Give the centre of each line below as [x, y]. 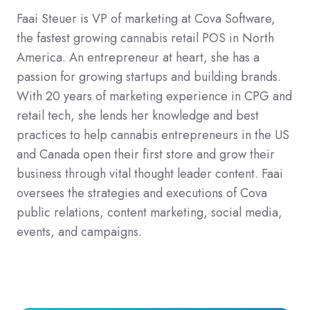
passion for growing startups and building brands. [149, 76]
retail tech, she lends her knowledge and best [138, 115]
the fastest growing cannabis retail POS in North [145, 38]
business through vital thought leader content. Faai [150, 173]
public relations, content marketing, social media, [149, 212]
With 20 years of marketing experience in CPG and [154, 96]
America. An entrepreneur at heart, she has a [138, 57]
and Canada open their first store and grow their [146, 154]
